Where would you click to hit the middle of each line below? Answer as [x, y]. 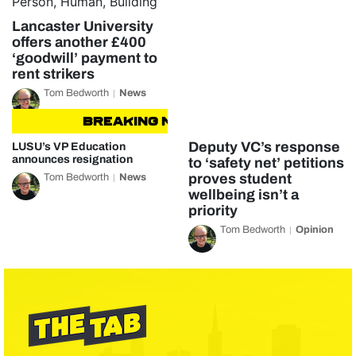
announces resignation [72, 159]
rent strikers [53, 74]
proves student [240, 179]
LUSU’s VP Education [69, 147]
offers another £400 [79, 42]
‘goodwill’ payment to [85, 58]
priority [213, 211]
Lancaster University [83, 26]
